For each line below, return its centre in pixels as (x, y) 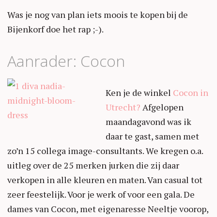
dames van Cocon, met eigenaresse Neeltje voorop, (108, 209)
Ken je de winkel (139, 93)
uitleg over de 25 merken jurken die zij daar (93, 165)
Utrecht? (123, 107)
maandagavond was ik (148, 122)
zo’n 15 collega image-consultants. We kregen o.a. (105, 151)
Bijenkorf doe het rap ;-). (55, 29)
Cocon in (191, 93)
